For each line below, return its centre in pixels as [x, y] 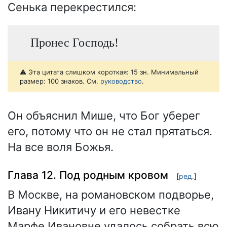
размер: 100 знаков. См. [60, 81]
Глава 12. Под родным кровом [88, 175]
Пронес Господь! [74, 42]
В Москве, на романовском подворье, [111, 195]
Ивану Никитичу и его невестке [94, 211]
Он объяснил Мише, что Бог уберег [104, 116]
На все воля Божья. [61, 147]
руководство [121, 81]
